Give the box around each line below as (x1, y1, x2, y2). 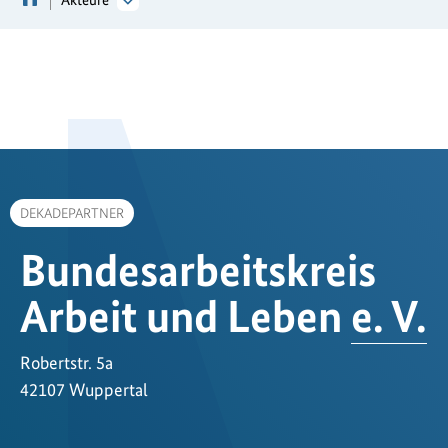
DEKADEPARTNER (20, 204, 124, 221)
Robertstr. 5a (20, 351, 113, 373)
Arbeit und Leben (20, 288, 351, 343)
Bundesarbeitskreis (20, 242, 376, 297)
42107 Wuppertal (20, 378, 148, 400)
